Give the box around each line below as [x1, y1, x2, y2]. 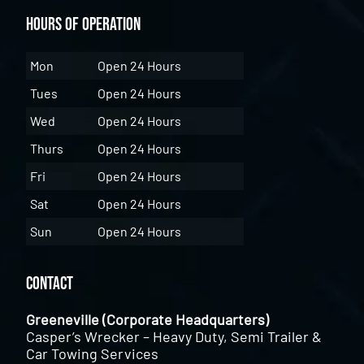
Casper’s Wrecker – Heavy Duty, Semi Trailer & [26, 327, 323, 346]
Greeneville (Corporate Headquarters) [26, 310, 270, 329]
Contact [26, 273, 74, 296]
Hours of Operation [26, 14, 141, 37]
